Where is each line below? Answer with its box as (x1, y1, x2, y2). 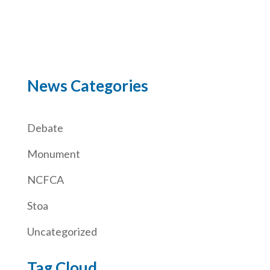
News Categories (27, 75, 148, 95)
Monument (27, 146, 80, 160)
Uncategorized (27, 224, 97, 238)
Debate (27, 121, 63, 134)
